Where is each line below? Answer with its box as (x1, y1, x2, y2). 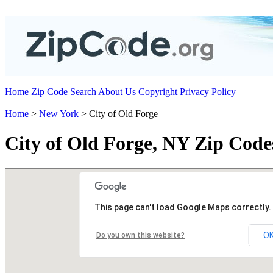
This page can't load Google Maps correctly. (94, 202, 271, 212)
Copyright (138, 87, 177, 97)
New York (39, 108, 79, 119)
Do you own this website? (96, 230, 185, 239)
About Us (98, 87, 136, 97)
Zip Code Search (31, 87, 96, 97)
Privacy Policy (180, 87, 236, 97)
